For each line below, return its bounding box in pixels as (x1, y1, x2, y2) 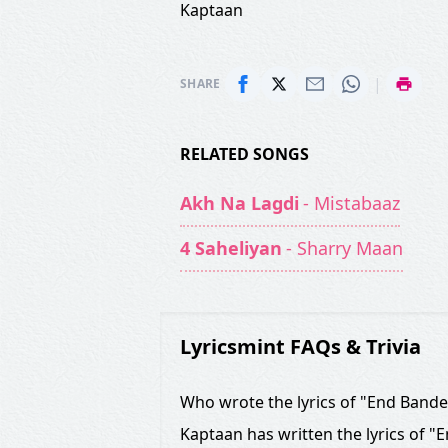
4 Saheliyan (180, 236, 282, 260)
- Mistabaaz (303, 191, 400, 215)
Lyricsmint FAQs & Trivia (180, 333, 421, 360)
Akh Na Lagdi (180, 191, 299, 215)
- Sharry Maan (286, 236, 403, 260)
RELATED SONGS (180, 143, 309, 165)
